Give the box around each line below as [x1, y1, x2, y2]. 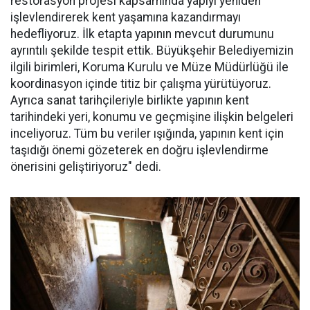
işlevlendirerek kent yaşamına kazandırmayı [10, 10, 241, 24]
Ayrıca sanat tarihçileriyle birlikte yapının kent [10, 93, 249, 107]
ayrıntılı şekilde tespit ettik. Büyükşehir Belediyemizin [10, 43, 293, 57]
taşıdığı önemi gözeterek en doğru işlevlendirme [10, 143, 268, 157]
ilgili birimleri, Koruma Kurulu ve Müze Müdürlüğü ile [10, 60, 289, 74]
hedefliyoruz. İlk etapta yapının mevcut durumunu [10, 26, 274, 41]
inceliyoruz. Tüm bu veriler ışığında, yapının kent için [10, 126, 284, 140]
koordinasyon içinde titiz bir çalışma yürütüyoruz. [10, 76, 271, 91]
